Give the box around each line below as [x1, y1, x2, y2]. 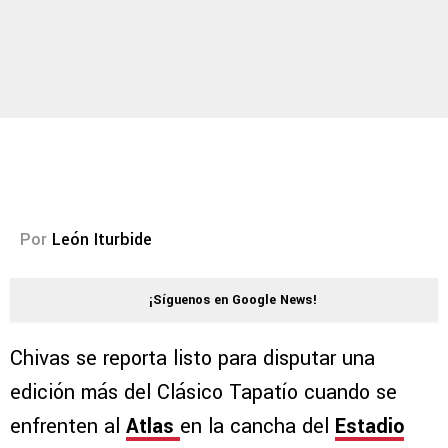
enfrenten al [10, 412, 126, 442]
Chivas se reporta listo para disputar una [10, 344, 375, 374]
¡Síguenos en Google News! [149, 291, 317, 310]
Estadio [335, 412, 404, 442]
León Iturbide [52, 228, 152, 252]
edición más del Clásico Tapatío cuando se [10, 378, 397, 408]
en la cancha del [180, 412, 335, 442]
